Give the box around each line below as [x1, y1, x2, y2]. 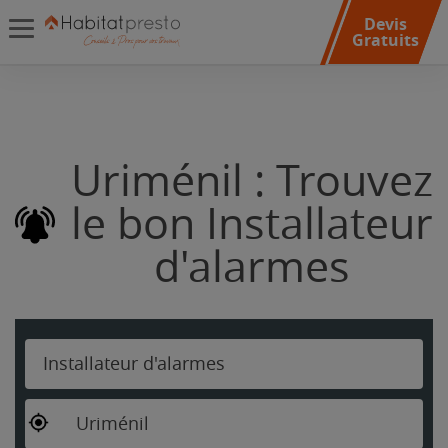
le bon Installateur [70, 199, 433, 250]
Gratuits [351, 29, 419, 51]
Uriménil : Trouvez [70, 156, 433, 207]
